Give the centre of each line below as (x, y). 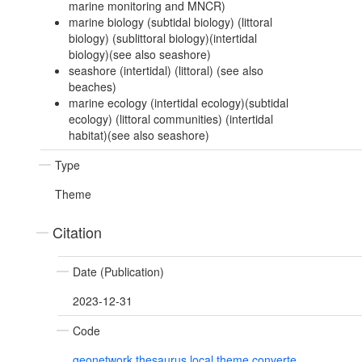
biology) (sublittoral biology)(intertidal (162, 38)
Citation (77, 232)
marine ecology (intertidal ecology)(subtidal (178, 103)
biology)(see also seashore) (139, 55)
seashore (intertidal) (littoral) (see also (166, 71)
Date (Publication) (118, 272)
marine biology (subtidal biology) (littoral (170, 22)
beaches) (92, 87)
